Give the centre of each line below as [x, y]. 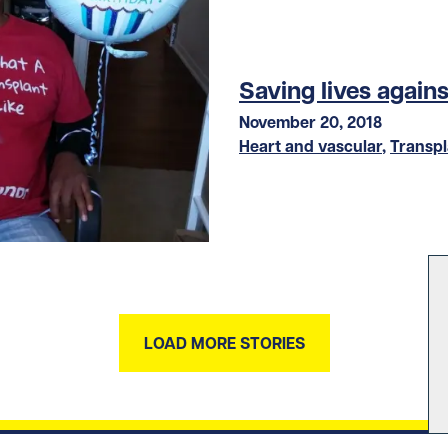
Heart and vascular [310, 146]
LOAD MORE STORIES [224, 343]
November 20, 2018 [310, 122]
